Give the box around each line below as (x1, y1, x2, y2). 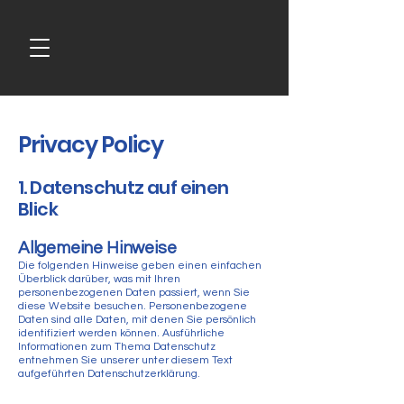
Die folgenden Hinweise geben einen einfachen (18, 260, 262, 271)
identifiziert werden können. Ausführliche (18, 327, 225, 339)
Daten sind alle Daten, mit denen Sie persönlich (18, 314, 256, 326)
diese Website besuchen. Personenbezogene (18, 300, 247, 312)
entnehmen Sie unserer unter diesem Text (18, 354, 233, 366)
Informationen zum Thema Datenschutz (18, 341, 216, 353)
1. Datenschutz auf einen (18, 175, 229, 200)
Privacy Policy (18, 129, 163, 161)
